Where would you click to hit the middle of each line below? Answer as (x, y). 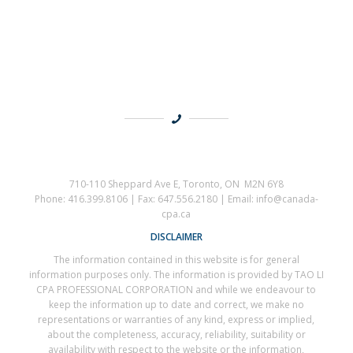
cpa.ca (176, 214)
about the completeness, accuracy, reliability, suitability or (176, 335)
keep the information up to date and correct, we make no (176, 305)
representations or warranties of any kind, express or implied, (176, 320)
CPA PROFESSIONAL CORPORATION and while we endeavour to (176, 290)
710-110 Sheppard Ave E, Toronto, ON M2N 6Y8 (176, 184)
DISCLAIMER (176, 236)
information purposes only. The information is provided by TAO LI (176, 275)
